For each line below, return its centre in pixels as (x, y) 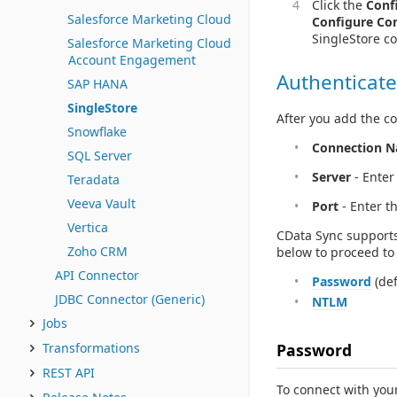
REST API (69, 373)
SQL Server (100, 156)
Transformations (91, 348)
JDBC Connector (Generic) (130, 299)
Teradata (93, 179)
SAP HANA (97, 84)
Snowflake (97, 132)
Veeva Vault (101, 203)
